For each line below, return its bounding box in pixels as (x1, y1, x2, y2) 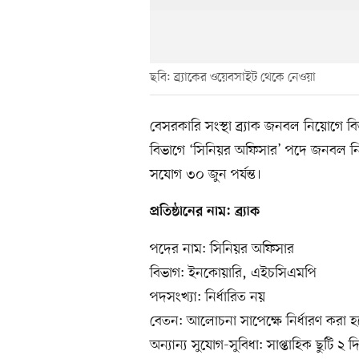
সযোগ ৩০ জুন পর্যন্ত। (150, 164, 261, 184)
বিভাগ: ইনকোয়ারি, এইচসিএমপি (150, 263, 317, 283)
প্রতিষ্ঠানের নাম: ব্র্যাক (150, 204, 260, 220)
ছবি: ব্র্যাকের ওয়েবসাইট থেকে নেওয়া (150, 68, 316, 87)
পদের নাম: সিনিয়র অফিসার (150, 239, 294, 259)
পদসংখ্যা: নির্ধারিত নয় (150, 287, 265, 307)
